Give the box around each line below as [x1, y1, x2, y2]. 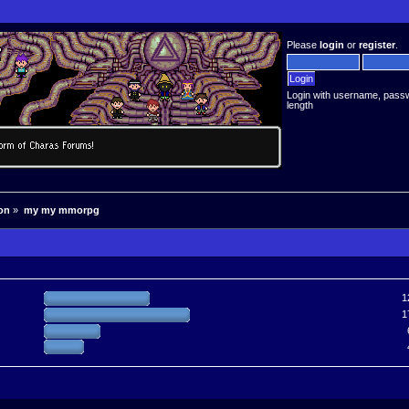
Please [287, 39, 320, 50]
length [287, 100, 314, 110]
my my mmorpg [23, 204, 100, 216]
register [359, 39, 396, 50]
